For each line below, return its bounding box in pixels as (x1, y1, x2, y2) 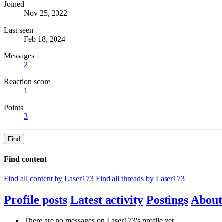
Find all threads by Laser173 (96, 174, 185, 183)
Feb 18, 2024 (24, 35, 65, 44)
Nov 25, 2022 (24, 9, 67, 18)
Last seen (4, 26, 33, 35)
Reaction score (4, 77, 50, 86)
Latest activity (70, 193, 143, 206)
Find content (4, 155, 47, 164)
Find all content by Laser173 (4, 174, 94, 183)
